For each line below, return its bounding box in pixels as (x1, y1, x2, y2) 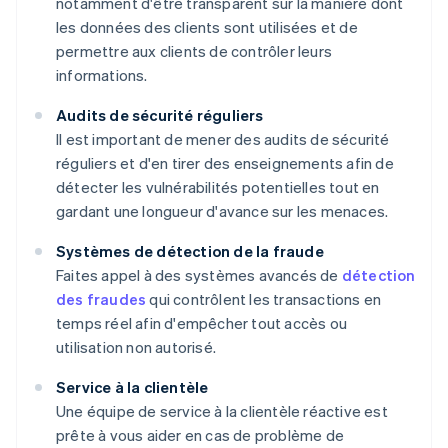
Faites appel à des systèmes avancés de (56, 265, 342, 286)
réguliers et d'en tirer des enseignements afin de (56, 153, 394, 174)
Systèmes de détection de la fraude (56, 241, 324, 262)
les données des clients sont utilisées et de (56, 17, 358, 38)
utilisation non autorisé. (56, 337, 216, 358)
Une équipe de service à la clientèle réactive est (56, 401, 388, 422)
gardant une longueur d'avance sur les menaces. (56, 201, 389, 222)
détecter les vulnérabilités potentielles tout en (56, 177, 380, 198)
